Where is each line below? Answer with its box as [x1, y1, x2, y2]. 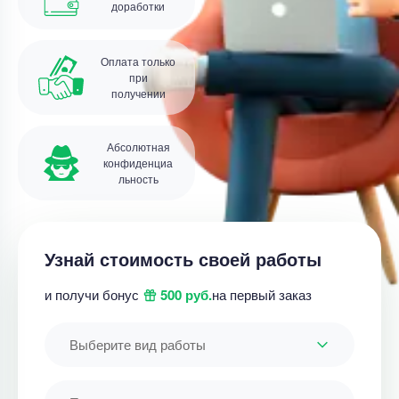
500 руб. [160, 285, 212, 305]
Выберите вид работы [69, 335, 206, 354]
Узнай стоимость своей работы [45, 246, 322, 272]
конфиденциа [103, 155, 173, 170]
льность [118, 171, 159, 186]
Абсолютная [106, 139, 170, 154]
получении [110, 85, 166, 101]
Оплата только [101, 53, 175, 69]
